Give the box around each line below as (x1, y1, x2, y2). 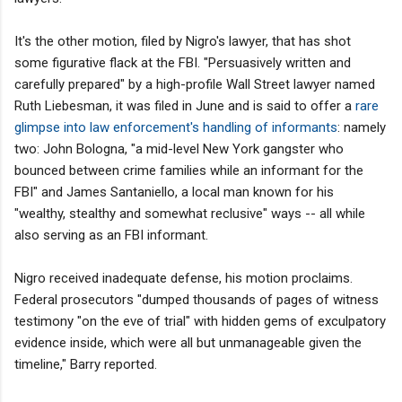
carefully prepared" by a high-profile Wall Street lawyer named (14, 75, 375, 92)
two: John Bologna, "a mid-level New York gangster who (14, 140, 344, 157)
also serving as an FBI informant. (14, 226, 212, 243)
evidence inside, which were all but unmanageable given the (14, 334, 362, 351)
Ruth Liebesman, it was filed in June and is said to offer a (14, 97, 355, 114)
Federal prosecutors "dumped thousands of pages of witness (14, 291, 379, 308)
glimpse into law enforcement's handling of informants (14, 118, 337, 135)
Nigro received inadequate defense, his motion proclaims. (14, 269, 353, 286)
